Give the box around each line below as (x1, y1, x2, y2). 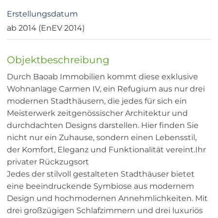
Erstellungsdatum (7, 9, 78, 19)
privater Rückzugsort (7, 157, 89, 167)
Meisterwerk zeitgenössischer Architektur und (7, 109, 188, 118)
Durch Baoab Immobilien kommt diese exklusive (7, 72, 198, 82)
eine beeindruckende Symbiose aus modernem (7, 182, 194, 191)
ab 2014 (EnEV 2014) (7, 23, 85, 33)
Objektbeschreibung (7, 54, 109, 66)
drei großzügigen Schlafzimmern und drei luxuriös (7, 206, 203, 216)
